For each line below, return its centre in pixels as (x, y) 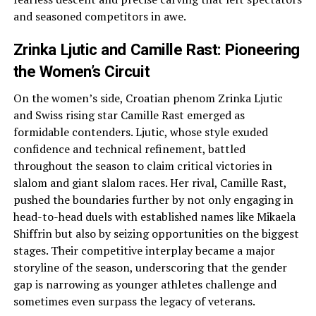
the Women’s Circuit (81, 71)
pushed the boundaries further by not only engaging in (153, 200)
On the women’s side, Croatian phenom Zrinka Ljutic (148, 98)
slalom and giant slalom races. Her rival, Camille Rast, (150, 183)
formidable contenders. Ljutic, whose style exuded (140, 132)
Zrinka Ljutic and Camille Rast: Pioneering (156, 49)
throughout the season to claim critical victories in (142, 166)
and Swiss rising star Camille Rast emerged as (129, 115)
